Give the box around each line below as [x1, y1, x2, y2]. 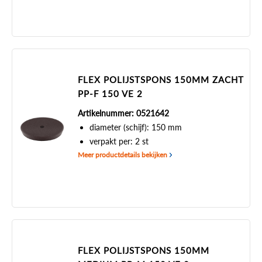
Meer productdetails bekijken [77, 150, 167, 159]
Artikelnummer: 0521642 [77, 108, 169, 118]
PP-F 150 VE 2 [77, 88, 143, 99]
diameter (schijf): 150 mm [89, 122, 182, 132]
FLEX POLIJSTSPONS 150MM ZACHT [77, 74, 244, 85]
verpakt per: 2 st [89, 136, 149, 146]
